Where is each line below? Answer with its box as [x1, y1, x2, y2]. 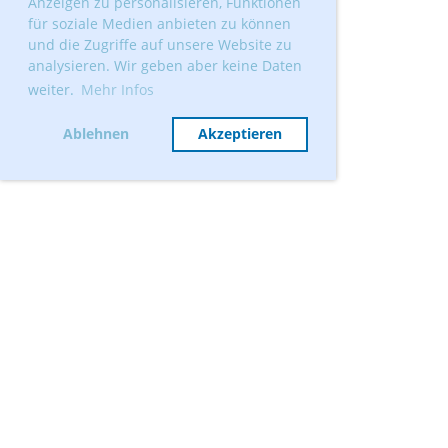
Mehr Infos [80, 79, 154, 99]
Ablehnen [63, 124, 130, 144]
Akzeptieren [197, 124, 282, 144]
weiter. [28, 79, 78, 99]
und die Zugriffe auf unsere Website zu [28, 34, 292, 54]
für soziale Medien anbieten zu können [28, 13, 291, 33]
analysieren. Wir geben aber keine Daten [28, 55, 302, 75]
